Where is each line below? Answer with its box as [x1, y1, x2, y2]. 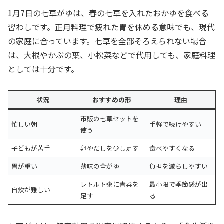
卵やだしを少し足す [80, 143, 139, 153]
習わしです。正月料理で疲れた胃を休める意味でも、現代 [8, 20, 215, 33]
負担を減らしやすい [149, 161, 208, 171]
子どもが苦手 [11, 143, 51, 153]
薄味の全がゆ [80, 161, 120, 171]
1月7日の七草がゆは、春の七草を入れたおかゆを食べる [8, 6, 209, 19]
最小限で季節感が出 [149, 179, 208, 189]
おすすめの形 [92, 94, 131, 104]
